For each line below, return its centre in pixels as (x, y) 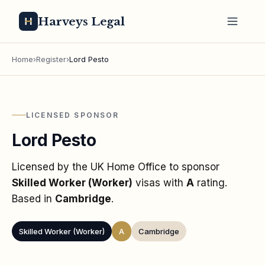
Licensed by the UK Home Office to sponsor (116, 167)
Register (51, 59)
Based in (33, 198)
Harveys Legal (82, 21)
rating (209, 182)
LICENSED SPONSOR (73, 115)
